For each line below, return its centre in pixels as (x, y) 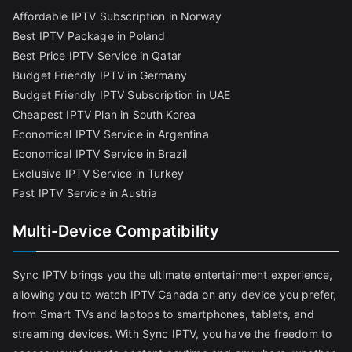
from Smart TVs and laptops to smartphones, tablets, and (163, 314)
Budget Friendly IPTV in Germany (100, 75)
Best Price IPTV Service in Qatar (97, 56)
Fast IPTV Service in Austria (85, 193)
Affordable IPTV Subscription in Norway (117, 16)
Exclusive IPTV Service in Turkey (99, 174)
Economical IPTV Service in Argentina (111, 134)
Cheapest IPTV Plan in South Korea (104, 115)
